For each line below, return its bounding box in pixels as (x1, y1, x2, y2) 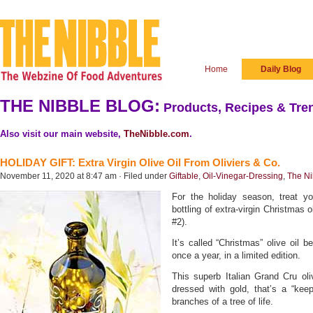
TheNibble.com (124, 129, 189, 139)
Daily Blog (261, 64, 301, 74)
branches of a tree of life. (172, 296, 273, 307)
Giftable (169, 171, 198, 181)
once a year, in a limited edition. (172, 250, 300, 261)
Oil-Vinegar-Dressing (203, 171, 283, 181)
